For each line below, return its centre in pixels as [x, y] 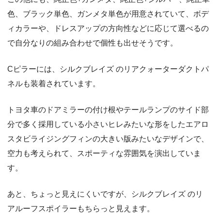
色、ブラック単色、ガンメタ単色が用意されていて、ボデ [108, 14]
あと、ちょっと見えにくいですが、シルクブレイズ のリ [105, 194]
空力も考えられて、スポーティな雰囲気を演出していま [104, 153]
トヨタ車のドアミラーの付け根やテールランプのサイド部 [108, 109]
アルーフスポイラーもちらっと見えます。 [81, 208]
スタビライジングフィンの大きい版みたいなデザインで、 [108, 139]
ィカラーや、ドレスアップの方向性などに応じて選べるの [108, 28]
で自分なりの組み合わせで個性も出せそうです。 [93, 43]
